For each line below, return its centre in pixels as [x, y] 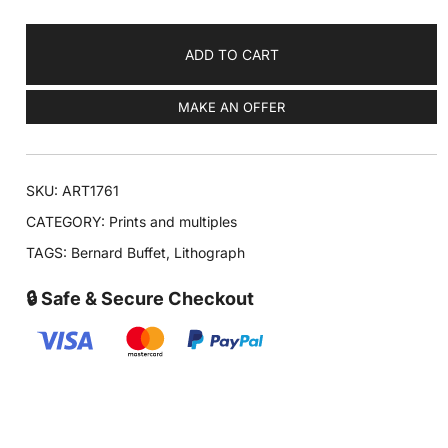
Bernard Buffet [119, 253]
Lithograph [210, 253]
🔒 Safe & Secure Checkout [140, 299]
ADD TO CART [231, 55]
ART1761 [91, 191]
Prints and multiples [173, 222]
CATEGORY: [68, 222]
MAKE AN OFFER [231, 107]
